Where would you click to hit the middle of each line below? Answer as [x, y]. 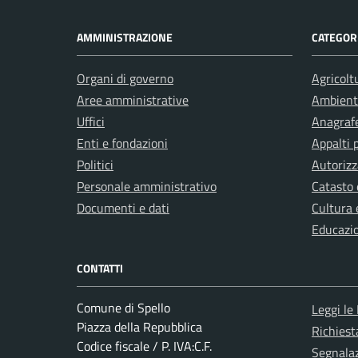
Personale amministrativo [147, 187]
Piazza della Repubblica [139, 327]
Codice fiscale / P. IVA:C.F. [144, 346]
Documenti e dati [123, 208]
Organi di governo [125, 79]
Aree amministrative [133, 100]
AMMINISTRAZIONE [125, 38]
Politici [95, 165]
